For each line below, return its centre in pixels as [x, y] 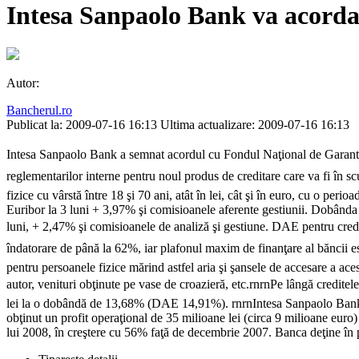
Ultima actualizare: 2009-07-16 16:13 [255, 125]
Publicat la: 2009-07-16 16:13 [82, 125]
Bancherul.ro [39, 111]
